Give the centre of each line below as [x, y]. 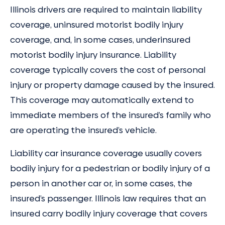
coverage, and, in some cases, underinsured [100, 40]
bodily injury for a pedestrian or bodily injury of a [110, 168]
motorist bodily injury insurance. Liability [93, 55]
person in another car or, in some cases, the [101, 183]
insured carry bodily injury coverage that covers [109, 213]
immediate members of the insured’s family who [110, 115]
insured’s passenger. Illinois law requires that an [108, 198]
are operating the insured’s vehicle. [83, 130]
